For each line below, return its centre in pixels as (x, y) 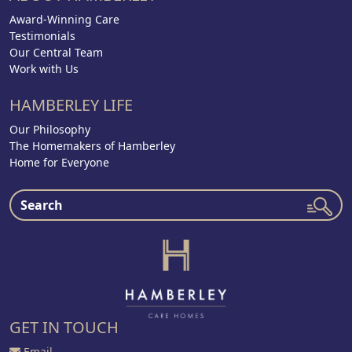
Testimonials (42, 35)
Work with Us (44, 68)
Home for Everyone (59, 162)
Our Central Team (56, 52)
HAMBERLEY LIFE (71, 104)
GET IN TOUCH (64, 327)
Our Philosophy (50, 129)
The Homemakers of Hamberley (92, 145)
